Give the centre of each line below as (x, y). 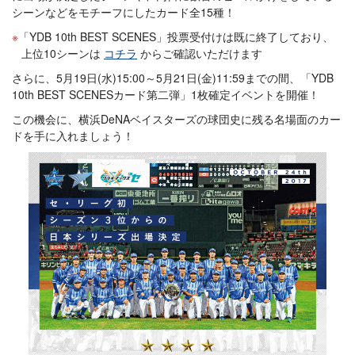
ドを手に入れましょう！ (73, 136)
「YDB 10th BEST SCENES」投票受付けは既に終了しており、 (176, 36)
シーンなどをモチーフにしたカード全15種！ (124, 12)
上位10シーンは (63, 53)
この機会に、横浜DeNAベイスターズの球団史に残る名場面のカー (176, 119)
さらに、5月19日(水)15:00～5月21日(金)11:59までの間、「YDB (173, 78)
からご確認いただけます (200, 53)
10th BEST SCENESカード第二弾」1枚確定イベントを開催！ (166, 94)
